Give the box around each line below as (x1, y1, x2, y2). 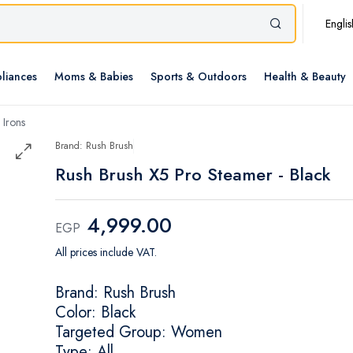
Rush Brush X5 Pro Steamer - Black (55, 162, 331, 188)
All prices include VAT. (55, 244, 157, 261)
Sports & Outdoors (150, 69, 247, 85)
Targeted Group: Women (55, 321, 222, 344)
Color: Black (55, 301, 136, 325)
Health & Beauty (264, 69, 346, 85)
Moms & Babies (54, 69, 133, 85)
